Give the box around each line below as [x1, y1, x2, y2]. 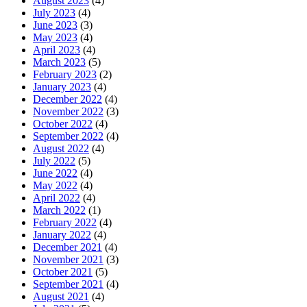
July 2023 [33, 7, 75, 19]
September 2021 [33, 278, 103, 291]
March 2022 [33, 204, 86, 217]
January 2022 [33, 229, 91, 241]
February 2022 [33, 217, 97, 229]
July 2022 [33, 155, 75, 167]
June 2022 [33, 167, 77, 180]
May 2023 [33, 32, 77, 44]
